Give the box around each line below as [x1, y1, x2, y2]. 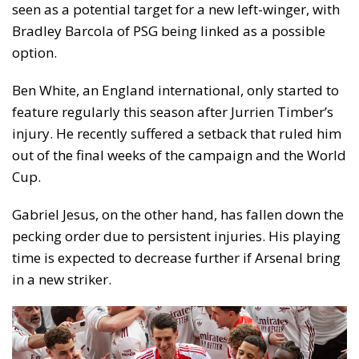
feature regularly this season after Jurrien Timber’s [12, 102, 333, 121]
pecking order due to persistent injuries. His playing [12, 226, 341, 245]
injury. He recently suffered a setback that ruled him [12, 123, 341, 143]
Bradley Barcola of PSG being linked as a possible [12, 21, 325, 40]
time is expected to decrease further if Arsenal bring [12, 248, 341, 267]
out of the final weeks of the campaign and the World [12, 145, 346, 164]
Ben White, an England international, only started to [12, 80, 339, 99]
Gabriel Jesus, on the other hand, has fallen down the [12, 204, 344, 224]
